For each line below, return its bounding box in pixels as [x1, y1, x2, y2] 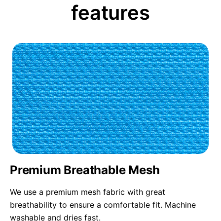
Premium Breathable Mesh [10, 163, 160, 178]
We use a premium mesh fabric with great [10, 187, 165, 197]
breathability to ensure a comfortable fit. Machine [10, 200, 196, 210]
